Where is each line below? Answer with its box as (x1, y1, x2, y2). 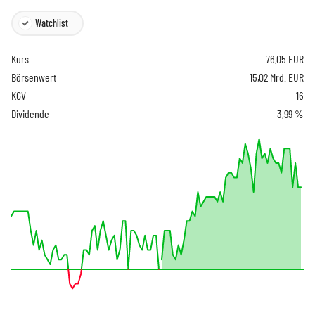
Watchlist (35, 16, 68, 29)
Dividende (11, 106, 49, 120)
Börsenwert (11, 70, 56, 84)
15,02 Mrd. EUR (250, 70, 304, 84)
